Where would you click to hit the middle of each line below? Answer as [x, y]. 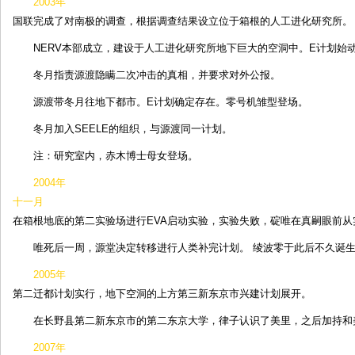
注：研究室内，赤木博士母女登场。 [116, 156]
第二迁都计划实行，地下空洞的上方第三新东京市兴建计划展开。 [162, 294]
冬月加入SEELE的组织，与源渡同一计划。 [133, 129]
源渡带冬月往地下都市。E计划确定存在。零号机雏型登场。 [171, 102]
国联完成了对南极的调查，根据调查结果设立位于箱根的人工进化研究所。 [183, 21]
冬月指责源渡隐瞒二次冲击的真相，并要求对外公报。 [157, 75]
